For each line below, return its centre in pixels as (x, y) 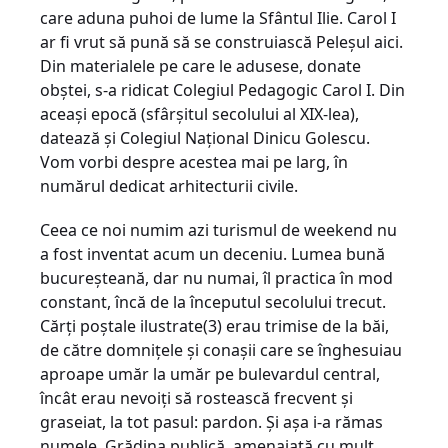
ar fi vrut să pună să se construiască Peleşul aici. (221, 42)
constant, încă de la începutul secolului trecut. (213, 302)
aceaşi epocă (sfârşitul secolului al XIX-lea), (199, 114)
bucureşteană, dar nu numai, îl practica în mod (216, 278)
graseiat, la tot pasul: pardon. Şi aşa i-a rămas (211, 422)
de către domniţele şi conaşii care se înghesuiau (221, 350)
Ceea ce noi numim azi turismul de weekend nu (218, 230)
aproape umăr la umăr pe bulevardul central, (210, 374)
